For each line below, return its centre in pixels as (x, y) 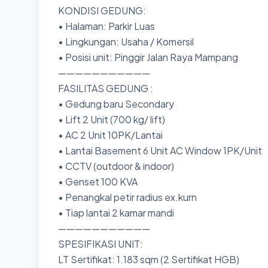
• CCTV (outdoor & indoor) (116, 166)
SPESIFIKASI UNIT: (101, 244)
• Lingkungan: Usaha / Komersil (126, 42)
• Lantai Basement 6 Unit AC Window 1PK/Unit (160, 150)
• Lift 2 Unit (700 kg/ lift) (112, 119)
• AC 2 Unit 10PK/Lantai (110, 135)
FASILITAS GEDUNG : (106, 88)
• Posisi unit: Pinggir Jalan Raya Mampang (148, 57)
